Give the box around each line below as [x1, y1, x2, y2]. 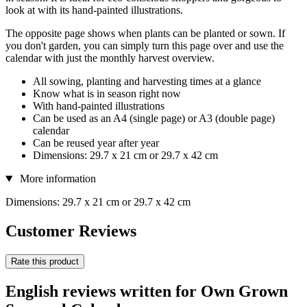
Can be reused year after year [33, 137, 159, 149]
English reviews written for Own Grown [5, 282, 288, 300]
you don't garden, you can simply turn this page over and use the [5, 40, 284, 52]
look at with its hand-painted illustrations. [5, 4, 183, 16]
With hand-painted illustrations [33, 100, 164, 112]
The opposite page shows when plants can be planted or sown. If [5, 27, 285, 40]
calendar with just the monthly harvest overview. [5, 52, 214, 64]
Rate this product [11, 256, 79, 267]
